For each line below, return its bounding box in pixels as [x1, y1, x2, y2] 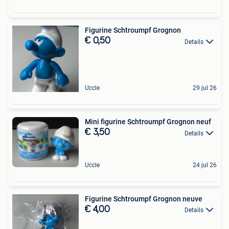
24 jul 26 [193, 162, 217, 169]
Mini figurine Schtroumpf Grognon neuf [85, 118, 211, 126]
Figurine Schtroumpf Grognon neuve [85, 195, 202, 203]
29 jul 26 [193, 84, 217, 92]
